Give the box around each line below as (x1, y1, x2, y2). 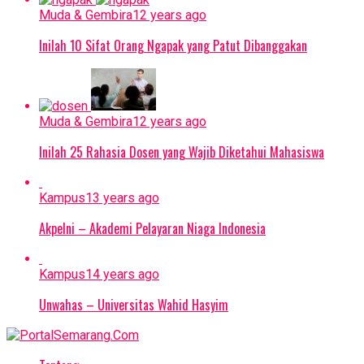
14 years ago (85, 266, 159, 283)
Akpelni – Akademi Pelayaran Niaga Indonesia (39, 219, 266, 239)
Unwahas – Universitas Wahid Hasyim (39, 295, 228, 315)
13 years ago (85, 190, 159, 206)
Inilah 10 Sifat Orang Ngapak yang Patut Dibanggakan (39, 36, 307, 56)
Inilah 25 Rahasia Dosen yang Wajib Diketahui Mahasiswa (39, 142, 324, 162)
